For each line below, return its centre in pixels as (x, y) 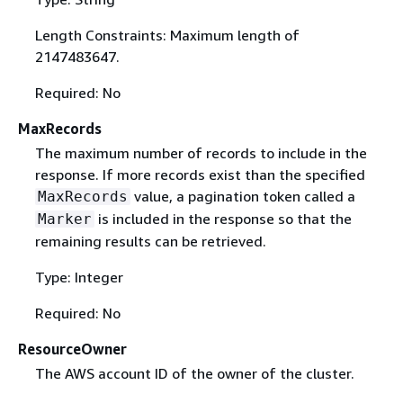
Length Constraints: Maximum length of (167, 35)
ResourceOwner (72, 349)
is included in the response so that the (223, 219)
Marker (64, 219)
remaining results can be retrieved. (150, 241)
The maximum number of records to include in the (201, 153)
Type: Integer (79, 277)
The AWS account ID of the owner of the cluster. (194, 374)
